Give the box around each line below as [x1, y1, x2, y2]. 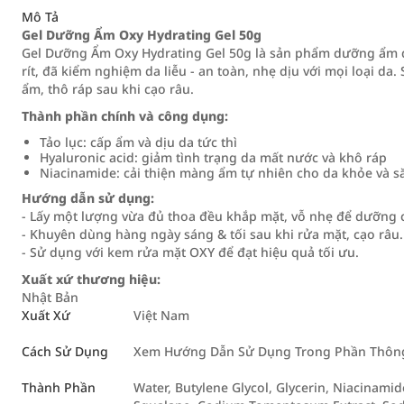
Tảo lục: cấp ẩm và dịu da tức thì [40, 133, 237, 151]
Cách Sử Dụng [22, 343, 108, 360]
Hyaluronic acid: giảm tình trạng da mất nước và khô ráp [40, 149, 387, 166]
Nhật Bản [22, 289, 78, 306]
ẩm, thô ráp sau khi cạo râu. [22, 80, 194, 97]
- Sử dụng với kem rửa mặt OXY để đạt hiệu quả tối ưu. [22, 243, 359, 261]
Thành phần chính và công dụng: [22, 107, 228, 124]
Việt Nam [133, 307, 189, 324]
